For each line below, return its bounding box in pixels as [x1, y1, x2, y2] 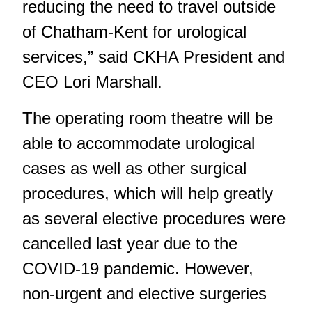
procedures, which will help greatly [22, 184, 273, 203]
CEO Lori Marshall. [22, 72, 162, 92]
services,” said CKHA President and [22, 47, 285, 67]
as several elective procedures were [22, 209, 286, 228]
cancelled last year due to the [22, 234, 237, 253]
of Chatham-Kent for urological [22, 22, 247, 42]
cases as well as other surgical [22, 159, 247, 178]
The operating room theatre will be [22, 109, 273, 128]
